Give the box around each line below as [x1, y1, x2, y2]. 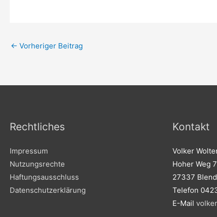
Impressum [10, 146, 48, 156]
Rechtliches [10, 121, 65, 133]
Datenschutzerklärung [10, 186, 86, 195]
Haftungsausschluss [10, 172, 79, 182]
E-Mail [172, 199, 196, 208]
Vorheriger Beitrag [17, 41, 83, 51]
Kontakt [172, 121, 210, 133]
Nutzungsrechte [10, 159, 65, 169]
